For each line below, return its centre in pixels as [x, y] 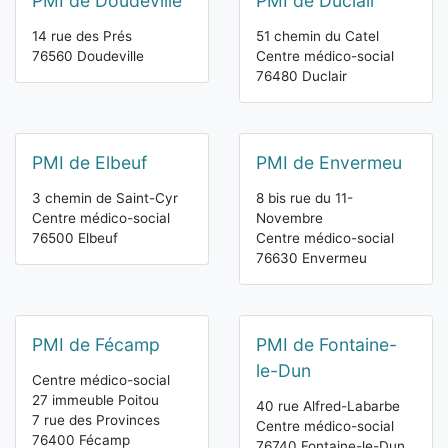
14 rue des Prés [82, 36]
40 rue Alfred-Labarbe [328, 406]
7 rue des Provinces [96, 420]
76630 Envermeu [311, 258]
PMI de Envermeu [329, 163]
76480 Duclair [301, 76]
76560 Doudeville [88, 56]
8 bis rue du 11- [304, 198]
